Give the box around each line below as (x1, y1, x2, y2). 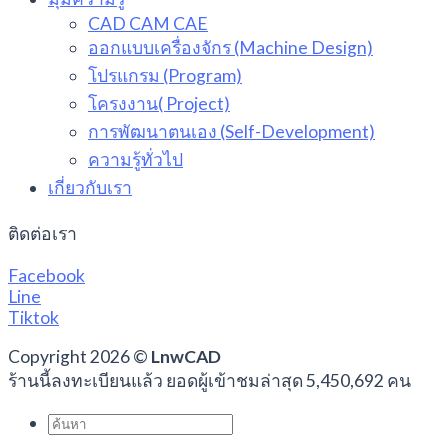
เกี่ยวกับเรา (48, 177, 132, 199)
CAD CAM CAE (88, 13, 208, 35)
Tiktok (8, 307, 59, 329)
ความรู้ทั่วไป (88, 149, 183, 171)
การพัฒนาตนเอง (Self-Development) (88, 121, 375, 143)
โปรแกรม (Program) (88, 65, 242, 87)
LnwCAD (151, 345, 221, 367)
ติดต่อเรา (8, 222, 77, 244)
